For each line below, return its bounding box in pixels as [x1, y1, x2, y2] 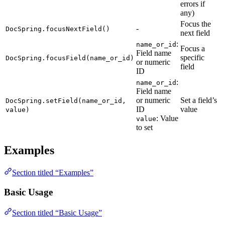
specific [180, 53, 204, 62]
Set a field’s [180, 96, 217, 105]
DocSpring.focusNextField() [6, 25, 110, 33]
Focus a [180, 44, 205, 53]
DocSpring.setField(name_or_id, [6, 97, 126, 105]
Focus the [180, 20, 211, 29]
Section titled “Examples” [12, 168, 93, 177]
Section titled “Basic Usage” [12, 208, 102, 217]
